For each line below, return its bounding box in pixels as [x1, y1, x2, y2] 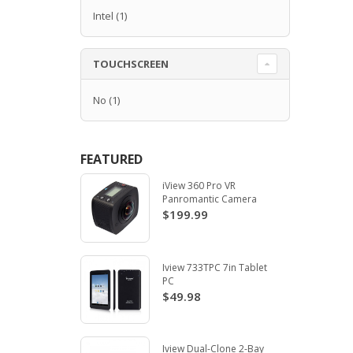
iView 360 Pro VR [162, 178, 236, 192]
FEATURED [80, 150, 143, 168]
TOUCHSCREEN [93, 56, 169, 71]
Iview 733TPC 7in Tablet [162, 260, 267, 274]
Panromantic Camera [162, 191, 257, 206]
